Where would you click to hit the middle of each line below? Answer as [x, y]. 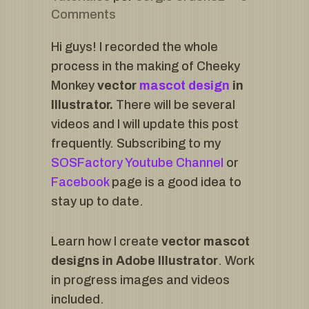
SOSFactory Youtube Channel [137, 163]
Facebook [80, 182]
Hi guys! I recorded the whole [134, 47]
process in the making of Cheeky [146, 67]
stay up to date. [97, 202]
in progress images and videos [140, 280]
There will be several [174, 105]
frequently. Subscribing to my [136, 144]
